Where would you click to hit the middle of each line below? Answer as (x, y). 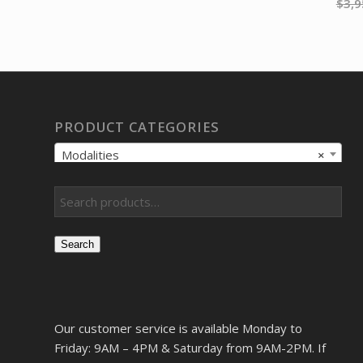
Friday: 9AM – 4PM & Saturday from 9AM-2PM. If (190, 347)
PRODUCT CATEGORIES (137, 126)
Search (77, 244)
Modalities (90, 154)
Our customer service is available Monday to (178, 328)
